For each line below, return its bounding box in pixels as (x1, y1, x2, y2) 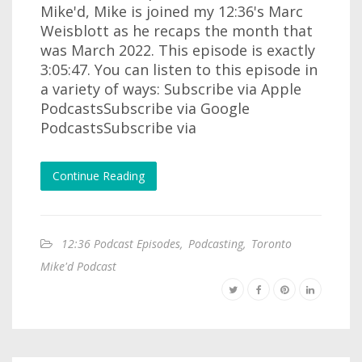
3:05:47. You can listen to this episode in (40, 59, 318, 79)
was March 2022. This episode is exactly (40, 40, 315, 60)
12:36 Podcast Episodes (61, 235, 180, 251)
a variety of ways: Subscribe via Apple (40, 78, 301, 99)
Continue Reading (53, 167, 145, 183)
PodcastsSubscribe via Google (40, 98, 250, 118)
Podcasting (188, 235, 243, 251)
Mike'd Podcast (40, 258, 116, 274)
